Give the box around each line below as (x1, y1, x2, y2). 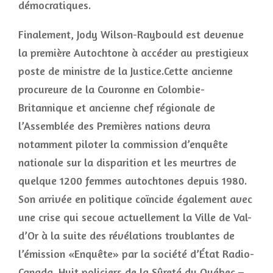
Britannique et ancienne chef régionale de (18, 101, 215, 114)
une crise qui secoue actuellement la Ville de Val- (18, 210, 252, 224)
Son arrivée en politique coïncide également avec (18, 192, 252, 205)
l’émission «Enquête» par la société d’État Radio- (18, 247, 254, 260)
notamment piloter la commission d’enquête (18, 137, 228, 151)
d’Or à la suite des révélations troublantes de (18, 229, 235, 242)
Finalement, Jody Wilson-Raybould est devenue (18, 27, 244, 41)
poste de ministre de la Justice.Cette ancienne (18, 64, 233, 77)
